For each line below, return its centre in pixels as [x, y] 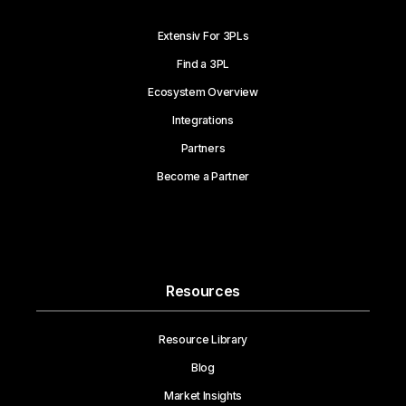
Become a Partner [203, 177]
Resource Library [203, 340]
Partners [203, 149]
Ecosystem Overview [203, 92]
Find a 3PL [203, 64]
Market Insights [203, 396]
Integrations [203, 121]
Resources [203, 291]
